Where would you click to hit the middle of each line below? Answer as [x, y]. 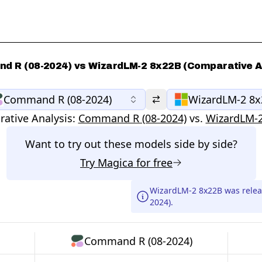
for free [153, 163]
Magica [116, 163]
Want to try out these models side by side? [131, 144]
